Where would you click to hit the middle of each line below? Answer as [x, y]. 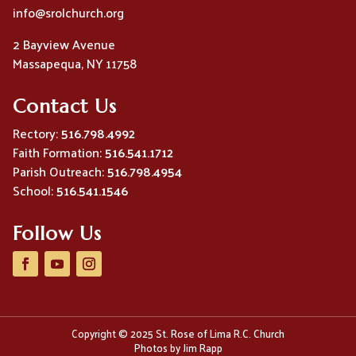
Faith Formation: [58, 153]
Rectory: [37, 133]
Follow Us [57, 234]
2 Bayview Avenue [64, 44]
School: [34, 191]
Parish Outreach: [60, 172]
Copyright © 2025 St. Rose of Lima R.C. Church [178, 334]
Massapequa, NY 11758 [74, 64]
